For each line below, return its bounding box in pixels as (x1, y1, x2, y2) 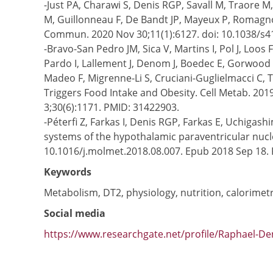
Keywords (44, 165, 91, 179)
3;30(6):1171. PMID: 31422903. (44, 101, 179, 114)
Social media (44, 207, 105, 220)
